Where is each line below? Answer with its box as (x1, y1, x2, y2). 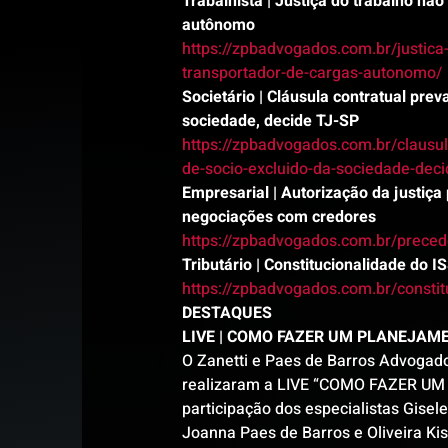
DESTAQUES (182, 301, 272, 325)
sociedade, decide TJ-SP (182, 109, 359, 133)
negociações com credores (182, 205, 376, 229)
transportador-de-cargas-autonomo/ (182, 61, 442, 85)
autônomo (182, 13, 255, 37)
